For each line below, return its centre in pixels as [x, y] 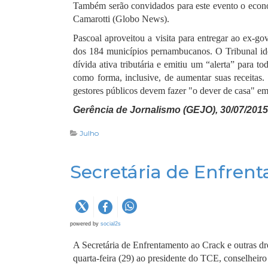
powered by [85, 224]
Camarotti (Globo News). [121, 19]
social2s [111, 224]
